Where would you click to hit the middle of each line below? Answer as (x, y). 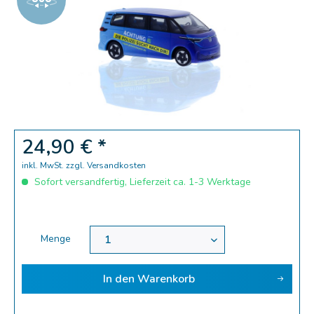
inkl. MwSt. (44, 165)
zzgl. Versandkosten (106, 165)
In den (118, 279)
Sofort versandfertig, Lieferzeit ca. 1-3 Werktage (141, 182)
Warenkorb (166, 279)
